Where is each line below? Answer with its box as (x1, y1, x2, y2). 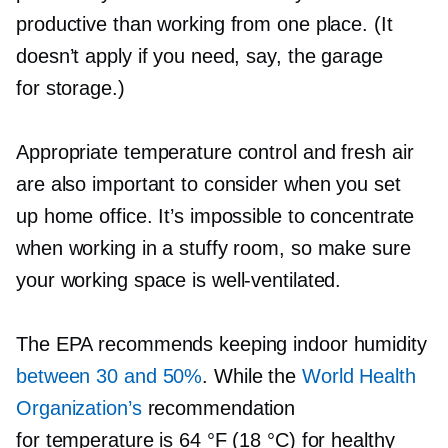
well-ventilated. (211, 268, 342, 291)
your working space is (16, 268, 212, 291)
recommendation (141, 396, 296, 419)
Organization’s (16, 396, 142, 419)
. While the (202, 364, 303, 387)
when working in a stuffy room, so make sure (16, 236, 411, 259)
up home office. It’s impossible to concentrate (16, 204, 415, 227)
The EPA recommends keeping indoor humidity (16, 332, 427, 355)
